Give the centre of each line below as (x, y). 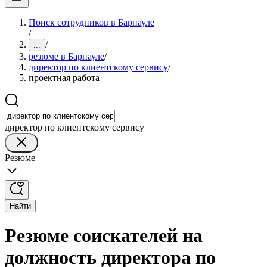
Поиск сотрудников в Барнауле (91, 22)
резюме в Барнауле (66, 56)
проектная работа (64, 78)
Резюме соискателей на (104, 236)
